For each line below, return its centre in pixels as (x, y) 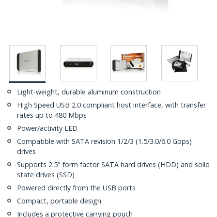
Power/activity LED (47, 128)
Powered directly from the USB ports (76, 188)
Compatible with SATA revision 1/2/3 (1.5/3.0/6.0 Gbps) (104, 141)
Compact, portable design (59, 201)
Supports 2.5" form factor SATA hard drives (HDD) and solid (113, 165)
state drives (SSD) (46, 175)
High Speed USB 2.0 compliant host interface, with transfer (111, 105)
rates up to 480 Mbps (52, 115)
